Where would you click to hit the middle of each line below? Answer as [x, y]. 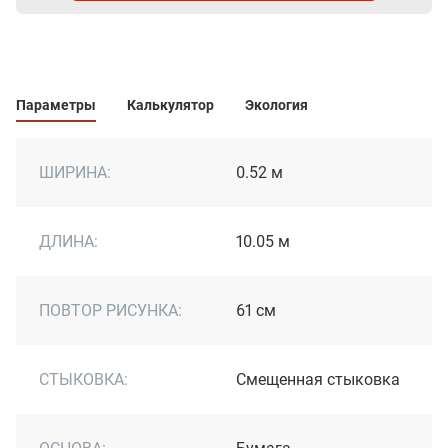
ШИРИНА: [75, 172]
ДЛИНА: [68, 241]
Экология [276, 105]
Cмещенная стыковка [318, 379]
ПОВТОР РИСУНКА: [110, 310]
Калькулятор [170, 105]
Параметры [56, 105]
